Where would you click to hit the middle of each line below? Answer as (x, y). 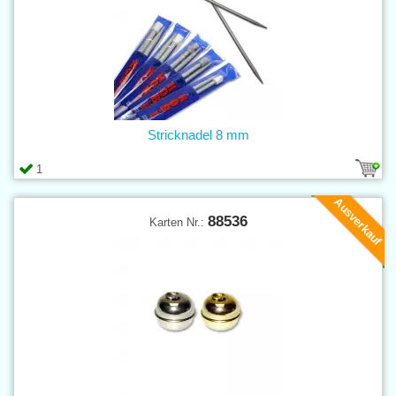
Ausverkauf (358, 221)
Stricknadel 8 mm (198, 134)
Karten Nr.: (178, 222)
